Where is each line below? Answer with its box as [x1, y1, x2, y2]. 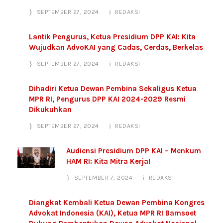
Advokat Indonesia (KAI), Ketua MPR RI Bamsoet [29, 208, 196, 218]
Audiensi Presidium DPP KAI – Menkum [66, 146, 201, 155]
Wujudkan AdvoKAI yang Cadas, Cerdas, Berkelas [29, 42, 203, 52]
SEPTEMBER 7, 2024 [74, 174, 132, 181]
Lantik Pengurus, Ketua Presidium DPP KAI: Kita [29, 32, 196, 41]
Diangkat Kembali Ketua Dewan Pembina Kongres [29, 198, 205, 207]
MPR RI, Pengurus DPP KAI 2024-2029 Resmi [29, 94, 186, 104]
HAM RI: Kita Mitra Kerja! [66, 156, 151, 166]
